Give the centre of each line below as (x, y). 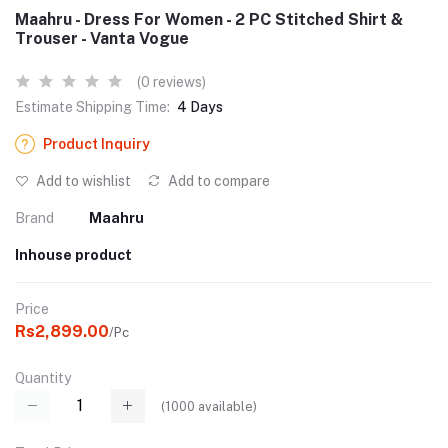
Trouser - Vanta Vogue (102, 38)
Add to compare (217, 181)
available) (226, 406)
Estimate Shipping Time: (92, 107)
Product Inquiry (96, 144)
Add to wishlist (82, 181)
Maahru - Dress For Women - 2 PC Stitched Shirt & (209, 19)
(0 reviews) (171, 82)
